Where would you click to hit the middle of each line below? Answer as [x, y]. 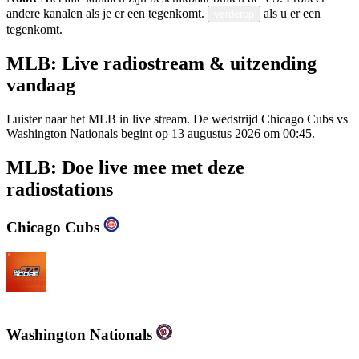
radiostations [60, 189]
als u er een [292, 14]
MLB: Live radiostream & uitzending [161, 63]
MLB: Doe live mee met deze [125, 167]
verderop [234, 14]
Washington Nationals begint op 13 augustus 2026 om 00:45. [161, 133]
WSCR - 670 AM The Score [79, 301]
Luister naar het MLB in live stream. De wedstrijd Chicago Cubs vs [177, 119]
